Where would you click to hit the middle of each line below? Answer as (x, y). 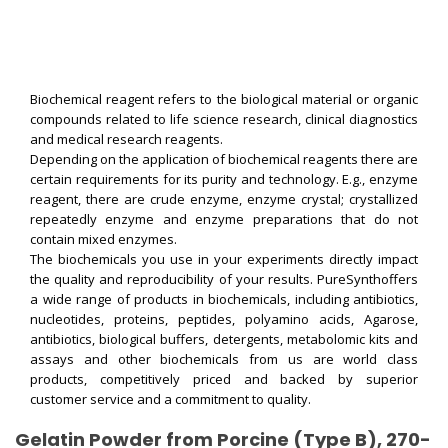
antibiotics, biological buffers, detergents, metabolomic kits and (224, 339)
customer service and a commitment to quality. (170, 399)
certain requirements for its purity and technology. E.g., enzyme (224, 179)
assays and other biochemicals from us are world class (224, 359)
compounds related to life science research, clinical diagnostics (224, 119)
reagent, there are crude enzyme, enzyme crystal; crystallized (224, 199)
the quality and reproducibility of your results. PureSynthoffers (224, 279)
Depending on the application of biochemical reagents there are (224, 159)
